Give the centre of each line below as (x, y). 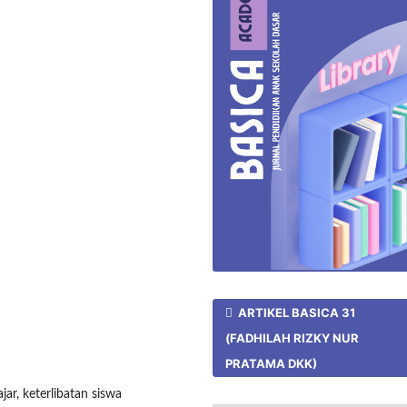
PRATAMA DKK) (272, 364)
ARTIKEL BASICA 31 (296, 313)
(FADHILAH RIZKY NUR (293, 338)
